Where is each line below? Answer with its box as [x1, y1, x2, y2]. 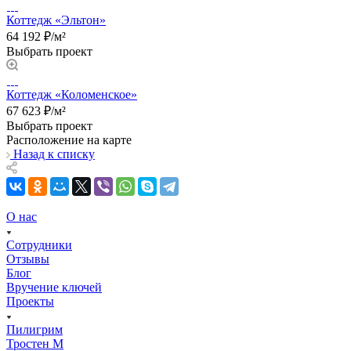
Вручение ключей [6, 280, 102, 294]
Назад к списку [13, 147, 95, 161]
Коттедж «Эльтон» [6, 13, 106, 27]
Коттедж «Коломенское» [6, 87, 137, 101]
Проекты [6, 294, 54, 308]
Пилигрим [6, 322, 63, 336]
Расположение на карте [6, 132, 132, 147]
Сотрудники [6, 237, 72, 251]
